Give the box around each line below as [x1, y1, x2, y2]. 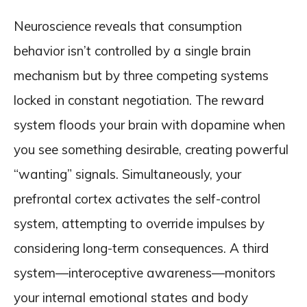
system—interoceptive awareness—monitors [14, 265, 275, 281]
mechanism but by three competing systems [14, 67, 269, 84]
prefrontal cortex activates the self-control [14, 191, 260, 207]
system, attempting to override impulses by [14, 215, 265, 232]
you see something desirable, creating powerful [14, 141, 288, 158]
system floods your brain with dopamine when [14, 116, 285, 133]
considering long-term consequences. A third [14, 240, 269, 256]
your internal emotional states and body [14, 289, 248, 306]
